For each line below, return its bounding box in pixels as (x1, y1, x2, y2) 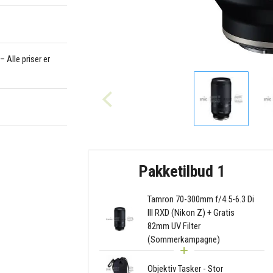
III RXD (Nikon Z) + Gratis (147, 207, 235, 218)
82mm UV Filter (147, 220, 200, 232)
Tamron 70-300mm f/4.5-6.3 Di (147, 193, 254, 205)
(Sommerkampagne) (147, 233, 220, 245)
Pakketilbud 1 (138, 161, 225, 180)
